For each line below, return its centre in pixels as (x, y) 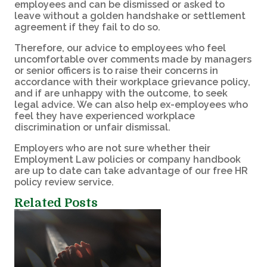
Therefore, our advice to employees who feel (120, 48)
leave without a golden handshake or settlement (130, 15)
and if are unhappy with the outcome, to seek (121, 93)
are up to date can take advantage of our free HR (131, 170)
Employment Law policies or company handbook (128, 159)
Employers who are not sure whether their (112, 148)
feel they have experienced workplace (105, 116)
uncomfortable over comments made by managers (133, 59)
